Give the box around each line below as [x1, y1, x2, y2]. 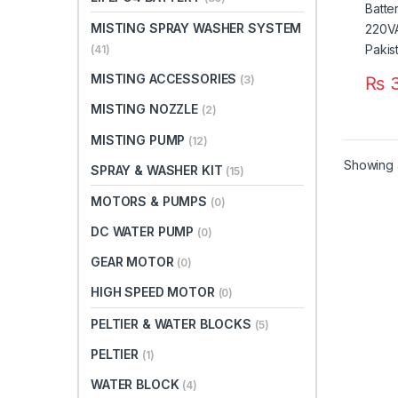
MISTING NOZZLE [91, 101, 202, 117]
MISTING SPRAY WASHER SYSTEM [91, 20, 302, 36]
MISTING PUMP [91, 131, 189, 147]
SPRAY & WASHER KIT [91, 162, 227, 178]
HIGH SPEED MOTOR [91, 284, 219, 300]
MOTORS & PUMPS [91, 193, 211, 209]
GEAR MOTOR [91, 254, 178, 270]
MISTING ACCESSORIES [91, 71, 241, 87]
